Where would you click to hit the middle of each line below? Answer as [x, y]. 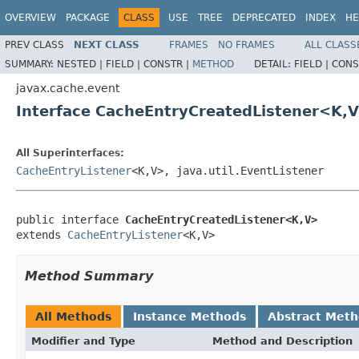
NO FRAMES [246, 44]
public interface [71, 219]
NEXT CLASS [107, 44]
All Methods [73, 316]
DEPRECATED [264, 18]
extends [42, 234]
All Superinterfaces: [70, 153]
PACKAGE [88, 18]
